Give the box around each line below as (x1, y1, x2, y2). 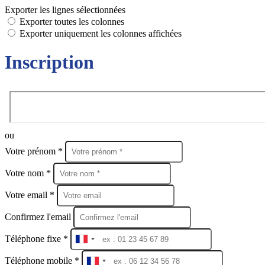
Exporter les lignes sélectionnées (5, 5, 125, 15)
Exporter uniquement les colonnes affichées (20, 28, 182, 38)
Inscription (5, 51, 94, 73)
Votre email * (5, 189, 57, 200)
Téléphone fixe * (5, 233, 70, 244)
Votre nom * (5, 167, 53, 178)
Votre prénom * (5, 146, 65, 156)
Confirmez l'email (5, 211, 71, 222)
